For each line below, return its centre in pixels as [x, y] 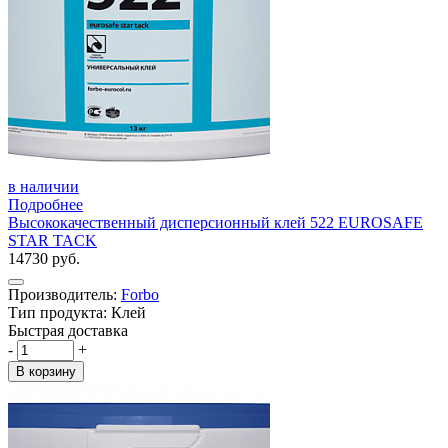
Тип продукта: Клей [77, 312]
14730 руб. [44, 258]
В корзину [46, 371]
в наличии [43, 186]
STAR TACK [52, 240]
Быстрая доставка [68, 330]
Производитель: [64, 294]
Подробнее [45, 204]
